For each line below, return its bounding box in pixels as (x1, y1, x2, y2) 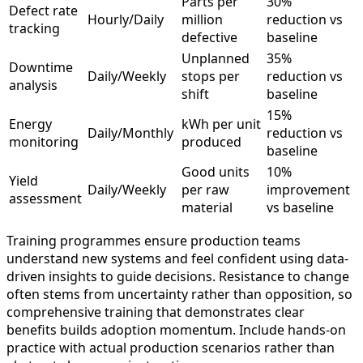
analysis (9, 75, 58, 94)
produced (181, 132, 241, 151)
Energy (9, 114, 52, 133)
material (181, 198, 233, 216)
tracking (9, 19, 60, 37)
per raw (181, 180, 229, 199)
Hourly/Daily (88, 10, 164, 28)
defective (181, 28, 237, 46)
